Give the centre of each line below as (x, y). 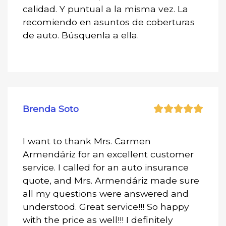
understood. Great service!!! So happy (106, 206)
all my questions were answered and (106, 193)
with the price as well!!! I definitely (98, 219)
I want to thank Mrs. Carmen (87, 141)
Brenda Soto (51, 108)
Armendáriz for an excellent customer (108, 154)
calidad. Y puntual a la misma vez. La (105, 9)
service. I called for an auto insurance (106, 167)
